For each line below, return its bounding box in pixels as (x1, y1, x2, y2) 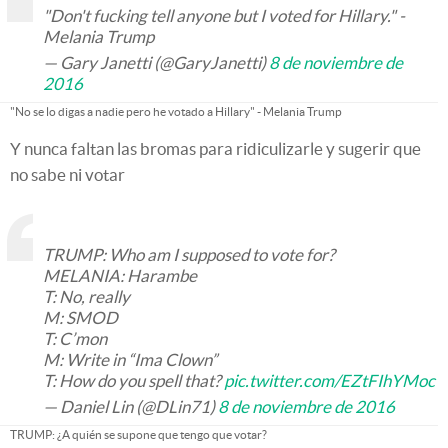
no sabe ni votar (10, 165, 125, 184)
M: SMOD (43, 308, 118, 327)
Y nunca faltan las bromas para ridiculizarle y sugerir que (10, 139, 421, 158)
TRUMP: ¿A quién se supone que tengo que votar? (10, 428, 267, 441)
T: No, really (43, 287, 130, 306)
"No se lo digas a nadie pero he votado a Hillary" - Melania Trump (10, 105, 342, 118)
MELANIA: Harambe (43, 266, 197, 285)
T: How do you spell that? (43, 371, 224, 390)
